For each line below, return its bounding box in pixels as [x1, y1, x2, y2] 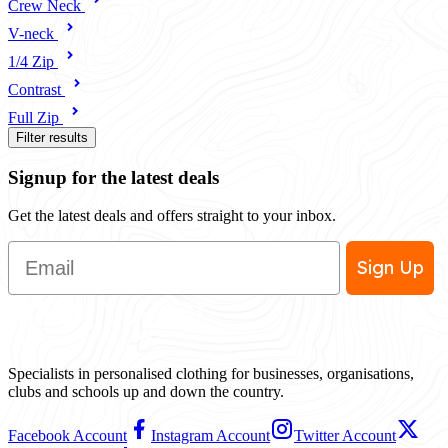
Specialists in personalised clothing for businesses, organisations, [8, 365, 414, 383]
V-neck [8, 24, 58, 42]
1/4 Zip [8, 52, 58, 70]
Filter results [16, 129, 88, 145]
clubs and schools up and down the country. [8, 383, 284, 401]
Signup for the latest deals [8, 166, 219, 188]
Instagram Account [151, 427, 270, 445]
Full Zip [8, 108, 63, 126]
